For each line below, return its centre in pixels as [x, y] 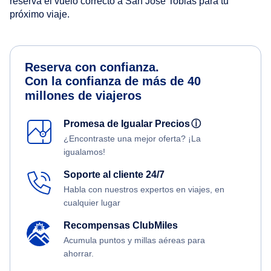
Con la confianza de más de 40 [113, 81]
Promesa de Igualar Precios [129, 124]
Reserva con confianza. [92, 67]
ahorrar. [79, 254]
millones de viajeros [83, 96]
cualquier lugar [92, 203]
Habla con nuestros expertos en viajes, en [144, 190]
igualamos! [84, 152]
